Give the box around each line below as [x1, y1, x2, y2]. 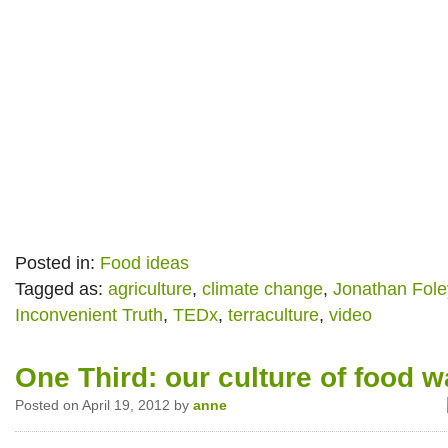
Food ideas [100, 253, 189, 273]
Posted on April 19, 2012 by [15, 397, 193, 413]
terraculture [228, 305, 319, 325]
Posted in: [15, 253, 100, 273]
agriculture [108, 279, 192, 299]
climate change [202, 279, 323, 299]
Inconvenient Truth [15, 305, 163, 325]
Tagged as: [15, 279, 108, 299]
